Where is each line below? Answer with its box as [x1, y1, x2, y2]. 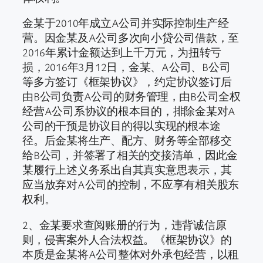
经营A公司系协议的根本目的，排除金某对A [22, 104, 236, 119]
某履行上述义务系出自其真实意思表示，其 [22, 163, 232, 177]
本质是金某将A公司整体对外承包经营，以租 [22, 247, 240, 261]
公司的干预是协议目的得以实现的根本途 [22, 119, 221, 133]
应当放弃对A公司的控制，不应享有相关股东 [22, 177, 240, 192]
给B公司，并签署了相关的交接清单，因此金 [22, 148, 238, 163]
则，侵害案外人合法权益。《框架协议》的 [22, 232, 232, 247]
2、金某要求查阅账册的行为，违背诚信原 [22, 217, 227, 232]
